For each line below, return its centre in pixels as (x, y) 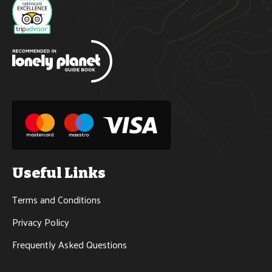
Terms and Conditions (56, 199)
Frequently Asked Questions (70, 244)
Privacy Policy (41, 222)
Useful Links (59, 173)
